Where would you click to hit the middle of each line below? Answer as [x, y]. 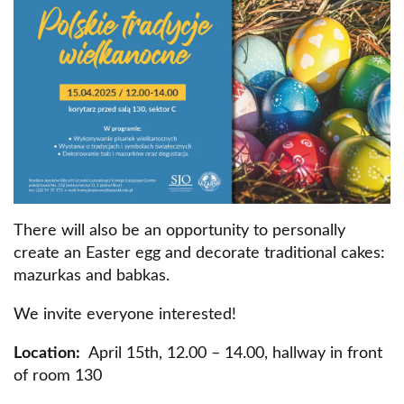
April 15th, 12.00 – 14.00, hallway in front [231, 353]
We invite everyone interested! [125, 314]
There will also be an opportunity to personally [179, 230]
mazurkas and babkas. [92, 275]
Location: [47, 353]
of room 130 [58, 376]
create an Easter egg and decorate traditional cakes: [199, 253]
